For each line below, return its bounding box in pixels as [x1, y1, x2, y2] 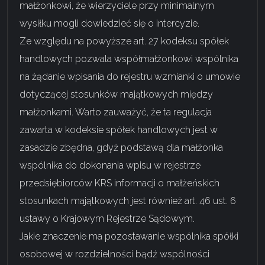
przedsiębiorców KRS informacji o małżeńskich [20, 177, 219, 189]
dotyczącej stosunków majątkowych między [20, 88, 213, 100]
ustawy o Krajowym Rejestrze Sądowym [20, 212, 193, 224]
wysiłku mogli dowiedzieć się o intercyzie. [20, 17, 199, 29]
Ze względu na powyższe [20, 35, 134, 47]
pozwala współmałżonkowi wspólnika [73, 53, 238, 64]
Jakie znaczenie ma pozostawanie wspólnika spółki [20, 230, 238, 242]
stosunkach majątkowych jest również [20, 195, 185, 206]
